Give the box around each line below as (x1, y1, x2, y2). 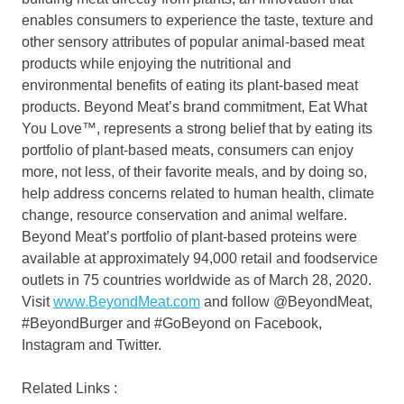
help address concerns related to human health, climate (22, 186, 374, 202)
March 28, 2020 (269, 272, 368, 289)
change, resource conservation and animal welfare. (22, 207, 347, 224)
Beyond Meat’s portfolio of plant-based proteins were (22, 229, 357, 245)
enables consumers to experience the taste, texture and (22, 13, 373, 29)
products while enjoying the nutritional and (22, 56, 291, 72)
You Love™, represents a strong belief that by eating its (22, 121, 372, 137)
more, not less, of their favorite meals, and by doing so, (22, 164, 367, 180)
